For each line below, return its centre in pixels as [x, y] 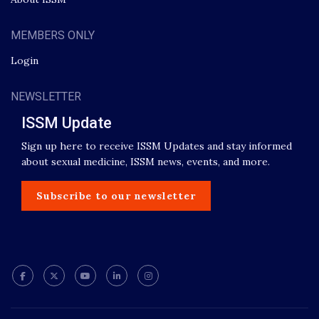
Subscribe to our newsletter [116, 195]
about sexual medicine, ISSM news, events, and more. [146, 161]
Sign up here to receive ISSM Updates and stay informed [157, 146]
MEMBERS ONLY [53, 35]
